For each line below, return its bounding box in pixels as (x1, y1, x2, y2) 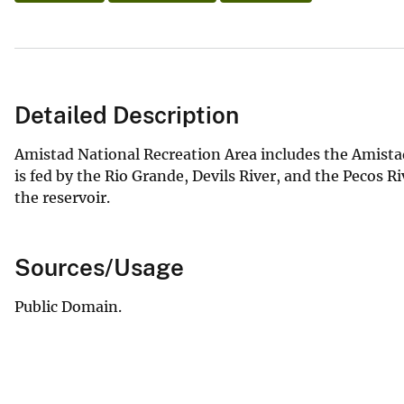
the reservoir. (14, 188, 110, 207)
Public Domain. (14, 297, 122, 316)
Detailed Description (14, 100, 239, 129)
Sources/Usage (14, 252, 184, 281)
